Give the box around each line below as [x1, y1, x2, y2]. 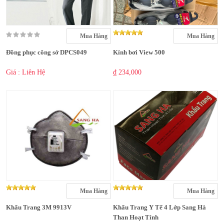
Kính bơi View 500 [113, 48, 165, 56]
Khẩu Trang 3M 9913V [6, 203, 71, 211]
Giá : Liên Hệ [6, 68, 45, 76]
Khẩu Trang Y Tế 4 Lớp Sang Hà [113, 203, 206, 211]
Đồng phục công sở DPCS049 [6, 48, 87, 56]
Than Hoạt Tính [113, 213, 158, 221]
